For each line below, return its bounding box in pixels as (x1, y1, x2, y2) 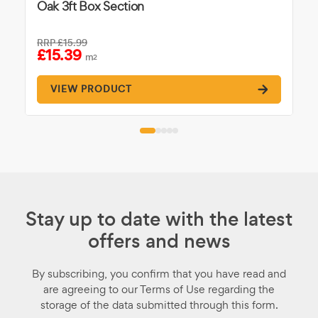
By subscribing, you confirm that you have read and (32, 265, 286, 281)
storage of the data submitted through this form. (40, 297, 278, 312)
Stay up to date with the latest (26, 205, 292, 232)
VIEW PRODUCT (50, 82, 132, 97)
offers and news (87, 227, 231, 254)
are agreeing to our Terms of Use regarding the (43, 281, 275, 297)
